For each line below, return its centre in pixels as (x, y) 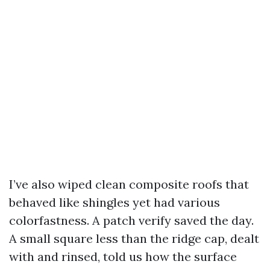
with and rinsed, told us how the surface (123, 256)
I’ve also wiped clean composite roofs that (129, 184)
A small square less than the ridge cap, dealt (134, 238)
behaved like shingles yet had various (115, 202)
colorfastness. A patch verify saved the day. (131, 220)
